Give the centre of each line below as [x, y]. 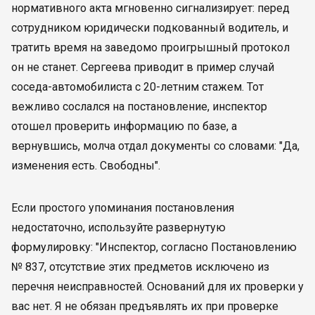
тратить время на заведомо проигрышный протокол [150, 47]
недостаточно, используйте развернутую [118, 227]
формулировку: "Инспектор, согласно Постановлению [154, 247]
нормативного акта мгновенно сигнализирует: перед [150, 8]
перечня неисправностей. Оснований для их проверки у [157, 287]
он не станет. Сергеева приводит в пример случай [143, 67]
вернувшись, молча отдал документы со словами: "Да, [155, 146]
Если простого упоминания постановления [123, 208]
